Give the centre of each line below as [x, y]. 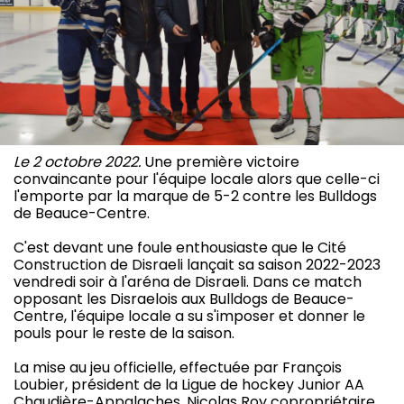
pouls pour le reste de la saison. [124, 333]
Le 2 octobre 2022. [77, 161]
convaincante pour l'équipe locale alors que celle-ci [197, 179]
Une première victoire [220, 161]
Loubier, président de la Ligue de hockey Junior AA [189, 384]
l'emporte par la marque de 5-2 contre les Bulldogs [195, 196]
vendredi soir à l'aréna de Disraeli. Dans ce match [188, 281]
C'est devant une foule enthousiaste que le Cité [180, 247]
